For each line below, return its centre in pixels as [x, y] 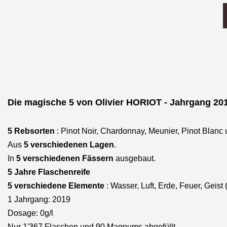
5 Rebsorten [31, 131]
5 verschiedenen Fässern [65, 158]
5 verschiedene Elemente [56, 186]
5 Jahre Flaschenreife [49, 172]
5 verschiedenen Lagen [69, 145]
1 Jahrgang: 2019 [39, 199]
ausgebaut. [135, 158]
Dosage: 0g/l [30, 213]
